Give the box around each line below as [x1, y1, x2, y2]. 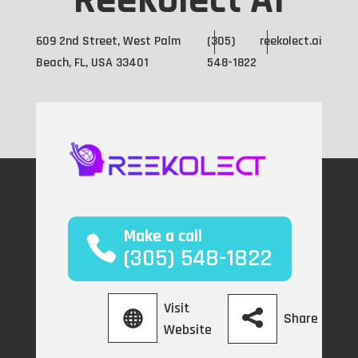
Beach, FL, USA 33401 [35, 54, 149, 71]
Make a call [123, 225, 202, 249]
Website [163, 320, 212, 340]
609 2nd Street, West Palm [35, 33, 181, 50]
